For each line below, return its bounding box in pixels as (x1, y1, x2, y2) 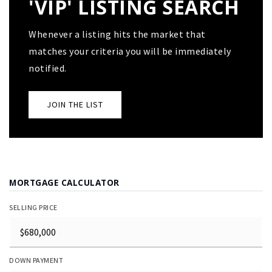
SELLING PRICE (9, 203, 58, 212)
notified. (29, 62, 67, 75)
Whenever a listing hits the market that (29, 28, 206, 41)
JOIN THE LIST (47, 99, 103, 110)
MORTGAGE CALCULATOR (9, 177, 120, 189)
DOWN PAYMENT (9, 256, 63, 265)
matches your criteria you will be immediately (29, 45, 231, 58)
